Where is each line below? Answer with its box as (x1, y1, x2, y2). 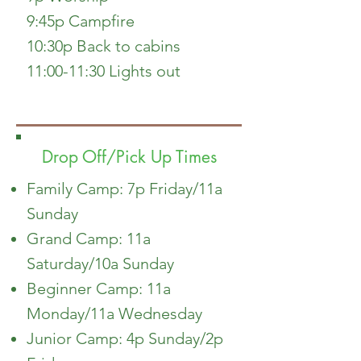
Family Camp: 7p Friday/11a (27, 179, 222, 198)
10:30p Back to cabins (27, 36, 180, 56)
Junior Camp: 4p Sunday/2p (27, 329, 223, 348)
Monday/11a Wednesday (27, 304, 202, 323)
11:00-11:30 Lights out (27, 61, 180, 81)
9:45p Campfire (27, 11, 135, 31)
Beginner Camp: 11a (27, 279, 171, 298)
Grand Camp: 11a (27, 229, 151, 248)
